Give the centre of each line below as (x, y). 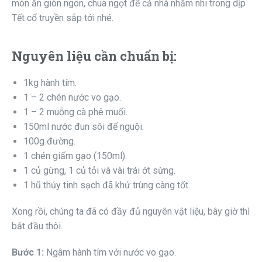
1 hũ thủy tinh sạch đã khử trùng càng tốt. (107, 185)
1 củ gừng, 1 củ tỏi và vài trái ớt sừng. (99, 171)
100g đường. (49, 142)
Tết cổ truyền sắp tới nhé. (63, 18)
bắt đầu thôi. (37, 226)
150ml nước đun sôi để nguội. (84, 127)
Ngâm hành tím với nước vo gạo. (111, 253)
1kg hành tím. (50, 83)
